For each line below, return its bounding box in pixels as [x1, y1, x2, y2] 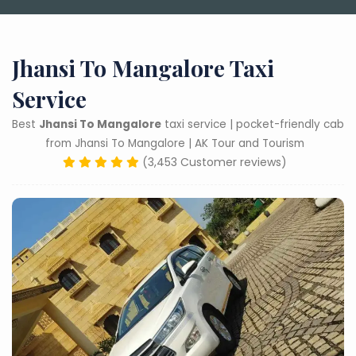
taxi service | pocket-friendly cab [161, 117, 344, 132]
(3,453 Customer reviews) [142, 154, 287, 170]
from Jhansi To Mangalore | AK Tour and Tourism [45, 136, 304, 151]
